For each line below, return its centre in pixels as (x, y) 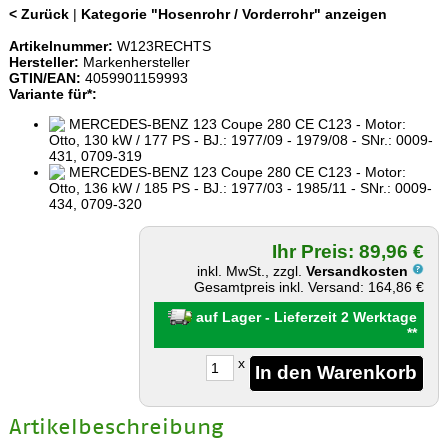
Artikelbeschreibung (115, 426)
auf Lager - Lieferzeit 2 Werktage (305, 316)
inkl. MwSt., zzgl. (252, 270)
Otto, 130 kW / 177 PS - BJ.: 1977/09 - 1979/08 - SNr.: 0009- (240, 139)
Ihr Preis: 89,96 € (348, 251)
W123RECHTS (161, 45)
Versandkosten (359, 270)
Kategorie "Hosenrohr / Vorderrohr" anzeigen (233, 13)
